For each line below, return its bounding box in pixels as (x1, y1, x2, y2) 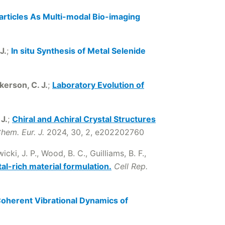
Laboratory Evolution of (52, 80, 144, 90)
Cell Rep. (114, 161, 148, 171)
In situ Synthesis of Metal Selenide (11, 46, 146, 56)
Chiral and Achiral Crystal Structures (12, 114, 156, 124)
